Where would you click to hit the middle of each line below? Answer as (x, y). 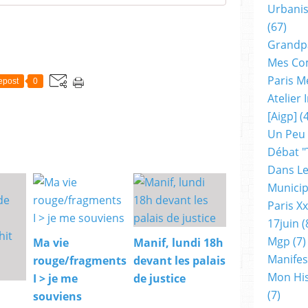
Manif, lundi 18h (179, 242)
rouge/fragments (80, 260)
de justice (160, 278)
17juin (283, 223)
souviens (58, 296)
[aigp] (282, 116)
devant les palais (180, 260)
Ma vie (51, 242)
